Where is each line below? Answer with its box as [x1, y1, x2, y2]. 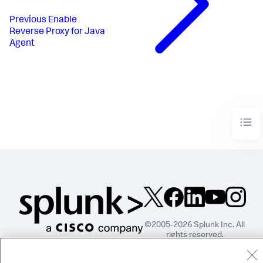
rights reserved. [166, 231, 224, 240]
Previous [9, 15, 46, 25]
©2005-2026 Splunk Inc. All [144, 221, 245, 230]
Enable [48, 15, 77, 25]
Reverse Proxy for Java [9, 27, 105, 37]
